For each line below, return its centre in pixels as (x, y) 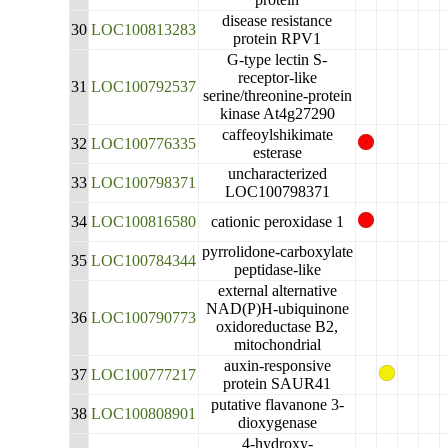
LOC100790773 (144, 317)
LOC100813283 (144, 29)
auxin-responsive (277, 365)
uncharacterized (277, 173)
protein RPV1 (277, 38)
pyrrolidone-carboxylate (277, 251)
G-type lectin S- (277, 59)
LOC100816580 (144, 221)
